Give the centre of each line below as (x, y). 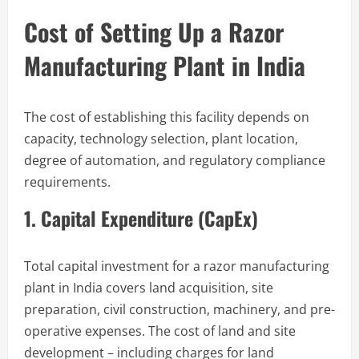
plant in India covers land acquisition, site (149, 287)
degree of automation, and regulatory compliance (175, 160)
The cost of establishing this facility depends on (167, 117)
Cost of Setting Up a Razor (154, 31)
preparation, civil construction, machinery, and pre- (179, 309)
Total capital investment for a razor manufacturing (177, 266)
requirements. (67, 182)
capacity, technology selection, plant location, (161, 138)
